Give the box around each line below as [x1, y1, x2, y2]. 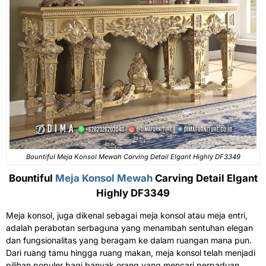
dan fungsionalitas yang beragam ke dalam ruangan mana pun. [6, 235, 252, 245]
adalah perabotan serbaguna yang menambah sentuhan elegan [6, 222, 253, 233]
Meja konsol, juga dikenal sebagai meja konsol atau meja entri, [6, 210, 248, 220]
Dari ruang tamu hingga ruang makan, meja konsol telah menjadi [6, 247, 255, 258]
